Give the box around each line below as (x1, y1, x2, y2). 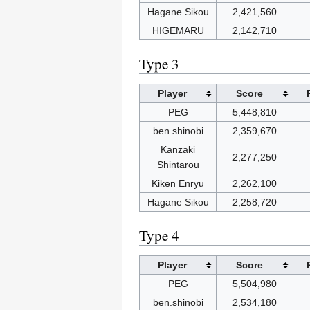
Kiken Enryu (152, 178, 204, 190)
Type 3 (139, 54, 179, 74)
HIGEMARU (152, 25, 204, 37)
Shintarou (156, 159, 199, 171)
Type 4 (139, 226, 179, 246)
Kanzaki (161, 144, 195, 156)
